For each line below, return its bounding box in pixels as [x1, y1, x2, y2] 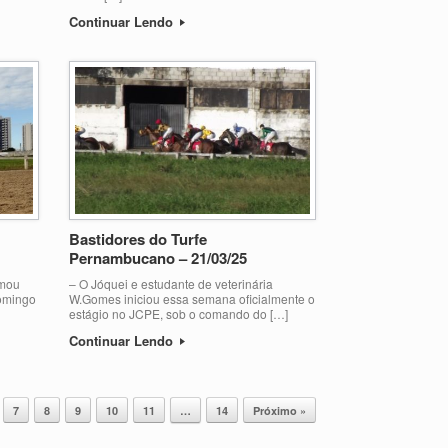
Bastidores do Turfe [68, 227, 207, 250]
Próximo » [253, 402, 306, 418]
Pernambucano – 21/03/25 [68, 246, 247, 269]
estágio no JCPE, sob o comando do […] [68, 304, 288, 322]
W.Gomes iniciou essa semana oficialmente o [68, 289, 315, 307]
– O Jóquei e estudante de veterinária [68, 274, 273, 292]
